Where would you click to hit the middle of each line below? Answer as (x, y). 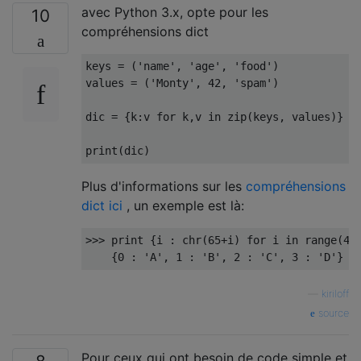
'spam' (253, 83)
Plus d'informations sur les (164, 186)
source (332, 313)
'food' (253, 66)
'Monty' (172, 83)
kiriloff (335, 294)
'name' (156, 66)
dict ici (102, 205)
